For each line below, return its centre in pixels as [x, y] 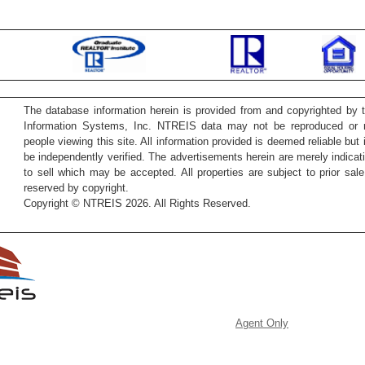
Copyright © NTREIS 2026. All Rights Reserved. [137, 203]
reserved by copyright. [76, 188]
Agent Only [262, 323]
